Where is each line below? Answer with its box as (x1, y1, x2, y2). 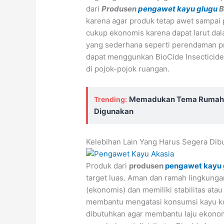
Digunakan (94, 106, 134, 116)
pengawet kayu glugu (138, 4, 218, 14)
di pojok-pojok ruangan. (86, 64, 170, 74)
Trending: (94, 95, 127, 104)
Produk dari (86, 161, 129, 171)
